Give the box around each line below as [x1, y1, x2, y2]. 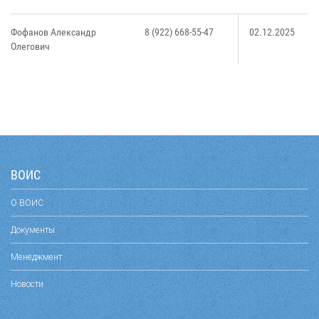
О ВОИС [11, 197, 43, 209]
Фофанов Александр [11, 26, 96, 38]
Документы [11, 224, 55, 236]
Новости [11, 278, 43, 290]
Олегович [11, 41, 50, 53]
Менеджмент [11, 251, 62, 263]
